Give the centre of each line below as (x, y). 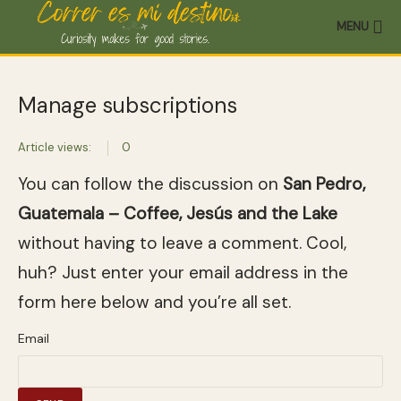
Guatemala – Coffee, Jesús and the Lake (178, 213)
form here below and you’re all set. (154, 302)
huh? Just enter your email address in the (183, 272)
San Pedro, (324, 183)
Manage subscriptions (128, 105)
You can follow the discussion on (150, 183)
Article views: (55, 147)
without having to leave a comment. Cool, (182, 243)
